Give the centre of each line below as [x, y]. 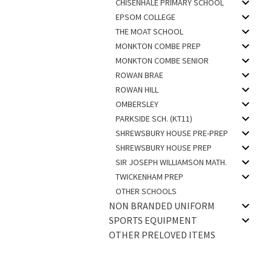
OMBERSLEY [137, 104]
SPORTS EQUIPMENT [153, 220]
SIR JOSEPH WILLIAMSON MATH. [171, 162]
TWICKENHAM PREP [149, 177]
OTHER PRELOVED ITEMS [162, 235]
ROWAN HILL [137, 90]
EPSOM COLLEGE [145, 17]
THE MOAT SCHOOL [149, 31]
